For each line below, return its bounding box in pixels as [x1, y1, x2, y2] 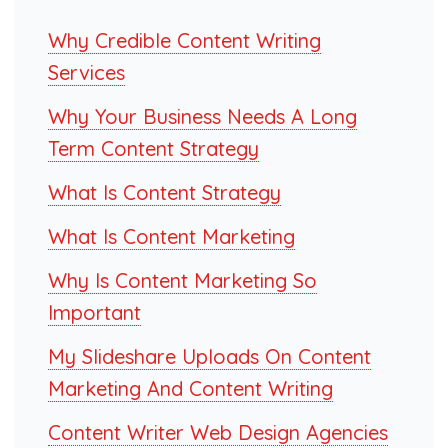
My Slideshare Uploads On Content [48, 343, 371, 369]
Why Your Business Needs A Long [48, 103, 357, 129]
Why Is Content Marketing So [48, 267, 317, 293]
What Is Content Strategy [48, 179, 281, 205]
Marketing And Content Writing [48, 375, 333, 401]
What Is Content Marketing [48, 223, 295, 249]
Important [48, 299, 141, 325]
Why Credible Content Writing [48, 27, 321, 53]
